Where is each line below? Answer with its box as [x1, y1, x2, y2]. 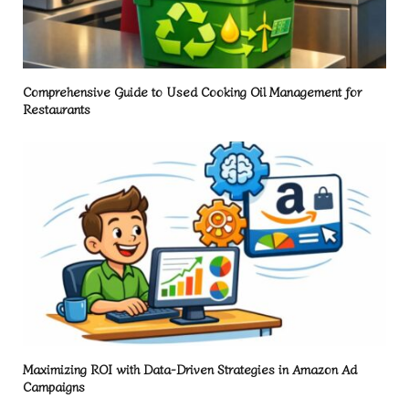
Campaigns [23, 376, 85, 395]
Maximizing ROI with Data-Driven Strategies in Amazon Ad [23, 359, 357, 378]
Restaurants [23, 99, 90, 118]
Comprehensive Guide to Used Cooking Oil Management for [23, 81, 362, 100]
